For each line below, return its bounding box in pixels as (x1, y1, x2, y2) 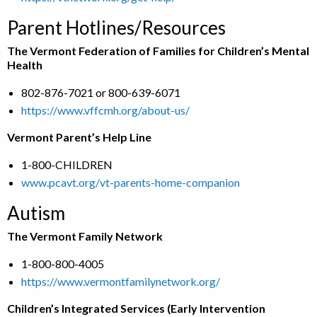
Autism (7, 202, 65, 224)
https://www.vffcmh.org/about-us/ (21, 103, 190, 117)
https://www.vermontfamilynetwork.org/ (21, 275, 220, 288)
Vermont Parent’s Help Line (7, 130, 151, 144)
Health (7, 58, 42, 71)
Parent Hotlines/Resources (7, 16, 226, 39)
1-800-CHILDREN (21, 158, 113, 171)
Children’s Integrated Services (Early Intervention (7, 301, 265, 315)
